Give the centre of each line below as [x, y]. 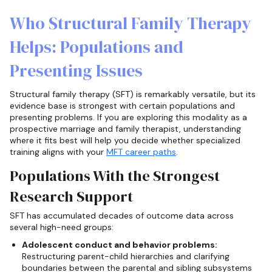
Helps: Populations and [97, 47]
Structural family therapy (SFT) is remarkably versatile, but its [133, 94]
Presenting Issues [76, 71]
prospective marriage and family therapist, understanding [125, 129]
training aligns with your [58, 152]
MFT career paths [141, 152]
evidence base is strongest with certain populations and [122, 106]
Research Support [71, 196]
